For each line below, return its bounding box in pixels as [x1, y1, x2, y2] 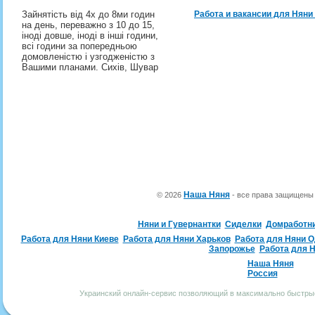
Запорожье [208, 244, 255, 254]
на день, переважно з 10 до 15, [21, 20, 155, 30]
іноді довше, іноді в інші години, [21, 30, 158, 41]
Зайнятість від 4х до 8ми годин [21, 9, 155, 20]
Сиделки [224, 219, 262, 229]
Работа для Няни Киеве [20, 234, 119, 244]
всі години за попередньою [21, 41, 137, 51]
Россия [247, 269, 278, 278]
